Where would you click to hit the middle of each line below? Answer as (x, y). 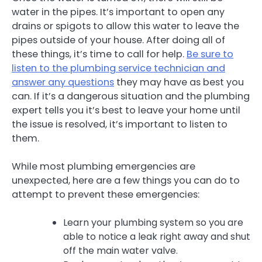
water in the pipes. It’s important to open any (118, 12)
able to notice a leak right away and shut (157, 237)
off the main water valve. (120, 251)
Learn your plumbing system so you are (153, 223)
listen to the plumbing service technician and (118, 68)
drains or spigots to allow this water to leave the (125, 26)
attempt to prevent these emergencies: (106, 195)
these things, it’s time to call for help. (99, 54)
